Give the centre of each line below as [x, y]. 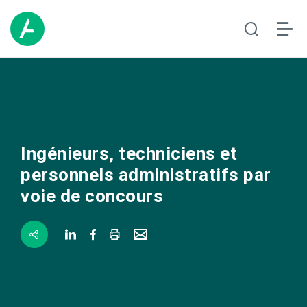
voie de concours [92, 196]
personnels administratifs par [146, 175]
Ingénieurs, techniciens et [129, 153]
